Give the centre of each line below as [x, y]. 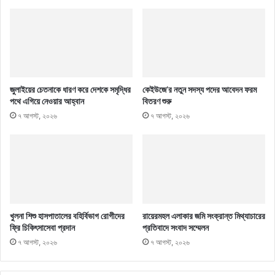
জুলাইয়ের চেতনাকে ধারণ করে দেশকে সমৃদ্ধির [70, 90]
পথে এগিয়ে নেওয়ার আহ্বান [47, 101]
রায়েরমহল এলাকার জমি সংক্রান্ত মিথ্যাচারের [204, 216]
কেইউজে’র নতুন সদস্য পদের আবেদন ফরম [199, 90]
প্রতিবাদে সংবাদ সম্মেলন [176, 228]
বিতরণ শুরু [157, 101]
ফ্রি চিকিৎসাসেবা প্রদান [42, 228]
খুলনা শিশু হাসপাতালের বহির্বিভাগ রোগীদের [67, 216]
